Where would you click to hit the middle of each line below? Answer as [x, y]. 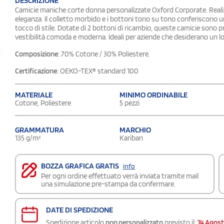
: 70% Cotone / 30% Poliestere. [104, 54]
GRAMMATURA [39, 130]
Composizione [36, 54]
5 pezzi [129, 103]
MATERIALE [34, 94]
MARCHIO [135, 130]
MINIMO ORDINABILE [153, 94]
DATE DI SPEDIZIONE [79, 209]
